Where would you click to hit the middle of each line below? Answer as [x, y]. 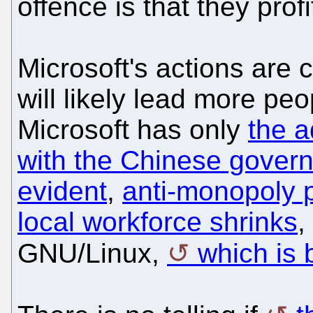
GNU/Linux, [92, 253]
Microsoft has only [133, 129]
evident [62, 191]
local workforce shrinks [158, 221]
